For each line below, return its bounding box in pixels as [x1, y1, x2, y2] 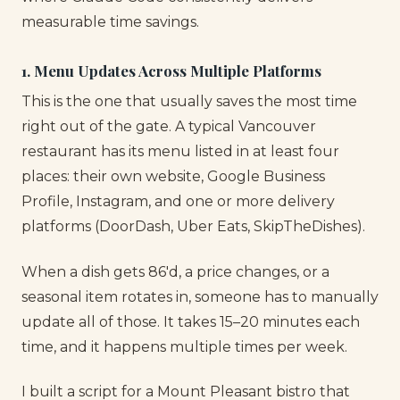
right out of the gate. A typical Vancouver [21, 118, 316, 136]
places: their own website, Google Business [21, 168, 325, 186]
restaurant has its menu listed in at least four [21, 143, 339, 161]
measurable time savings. [21, 12, 199, 30]
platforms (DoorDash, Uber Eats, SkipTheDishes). [21, 218, 365, 236]
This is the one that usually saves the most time [21, 93, 357, 111]
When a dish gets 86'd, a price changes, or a [21, 262, 329, 280]
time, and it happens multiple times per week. [21, 337, 347, 355]
